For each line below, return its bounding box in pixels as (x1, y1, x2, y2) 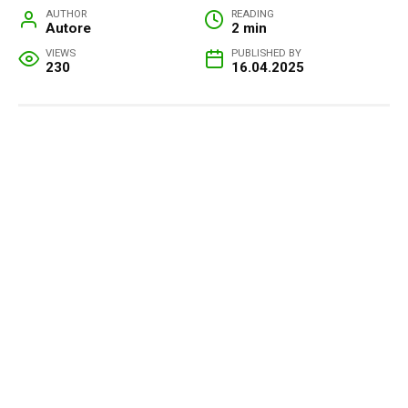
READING (231, 6, 275, 20)
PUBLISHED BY (231, 46, 302, 59)
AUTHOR (46, 6, 87, 20)
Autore (46, 19, 92, 36)
